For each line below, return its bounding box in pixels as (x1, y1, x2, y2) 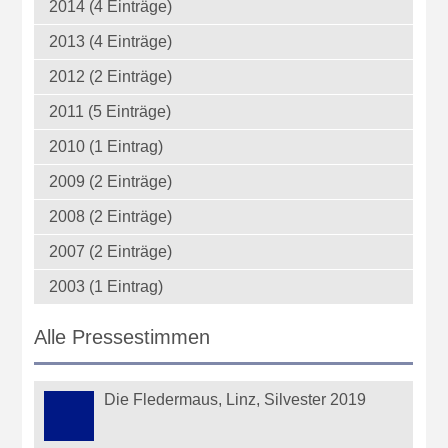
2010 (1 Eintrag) (49, 138, 164, 156)
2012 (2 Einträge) (49, 68, 173, 86)
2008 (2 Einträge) (49, 208, 173, 226)
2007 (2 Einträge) (49, 243, 173, 261)
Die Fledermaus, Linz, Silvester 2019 (104, 391, 367, 409)
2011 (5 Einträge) (49, 103, 172, 121)
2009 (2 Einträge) (49, 173, 173, 191)
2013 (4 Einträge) (49, 33, 173, 51)
